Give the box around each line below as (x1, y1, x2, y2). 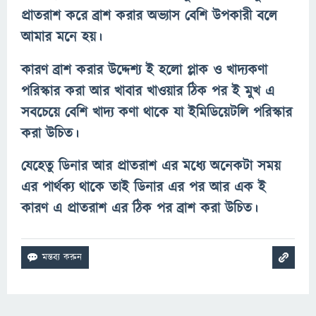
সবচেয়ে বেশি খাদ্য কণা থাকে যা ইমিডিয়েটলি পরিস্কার (21, 102, 292, 123)
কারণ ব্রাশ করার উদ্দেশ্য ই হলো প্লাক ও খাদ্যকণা (21, 60, 267, 80)
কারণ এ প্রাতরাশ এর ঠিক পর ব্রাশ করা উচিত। (21, 199, 258, 219)
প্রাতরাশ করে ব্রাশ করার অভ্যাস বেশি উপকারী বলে (21, 6, 277, 27)
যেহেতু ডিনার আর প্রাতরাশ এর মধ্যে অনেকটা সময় (21, 157, 281, 177)
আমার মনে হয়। (21, 28, 102, 48)
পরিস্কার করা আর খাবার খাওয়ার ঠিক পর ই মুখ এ (21, 81, 274, 102)
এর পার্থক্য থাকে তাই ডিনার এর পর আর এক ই (21, 178, 266, 198)
